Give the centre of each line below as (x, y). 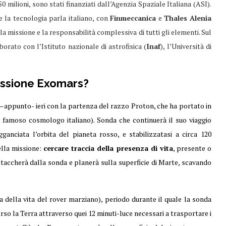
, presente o (192, 148)
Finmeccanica (133, 18)
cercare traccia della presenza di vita (108, 148)
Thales (176, 18)
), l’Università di (186, 46)
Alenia (201, 18)
